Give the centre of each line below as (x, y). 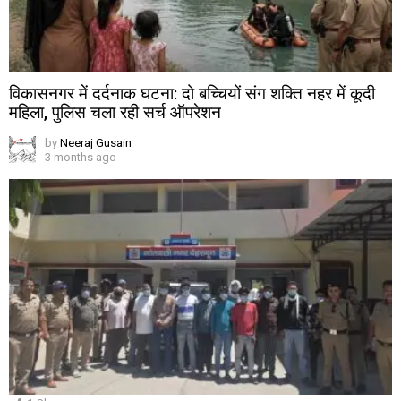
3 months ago (81, 158)
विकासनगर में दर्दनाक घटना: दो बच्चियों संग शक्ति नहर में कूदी (192, 94)
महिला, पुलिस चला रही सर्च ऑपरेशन (115, 113)
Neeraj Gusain (96, 143)
